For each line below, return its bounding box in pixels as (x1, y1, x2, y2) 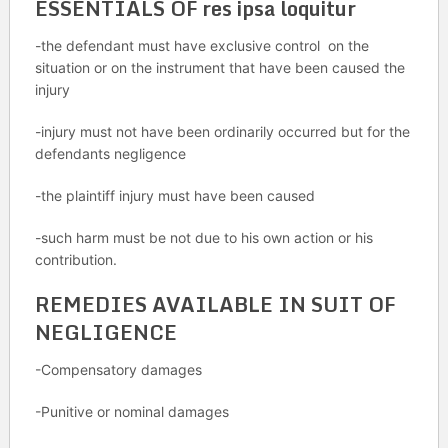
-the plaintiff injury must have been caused (34, 187, 315, 204)
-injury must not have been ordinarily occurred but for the (34, 123, 410, 140)
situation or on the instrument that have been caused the (34, 59, 405, 76)
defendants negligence (34, 145, 186, 162)
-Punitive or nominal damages (34, 403, 229, 420)
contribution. (34, 251, 117, 268)
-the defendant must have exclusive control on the (34, 37, 369, 54)
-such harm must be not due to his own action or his (34, 229, 373, 246)
